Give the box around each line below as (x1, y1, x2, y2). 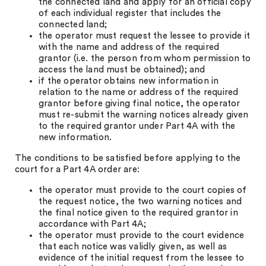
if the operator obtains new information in (39, 77, 219, 85)
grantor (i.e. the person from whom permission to (39, 54, 251, 63)
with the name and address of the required (39, 43, 220, 52)
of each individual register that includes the (39, 9, 221, 18)
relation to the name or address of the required (39, 88, 239, 97)
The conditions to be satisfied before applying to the (15, 154, 241, 163)
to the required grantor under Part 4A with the (39, 122, 236, 131)
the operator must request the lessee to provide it (39, 31, 251, 40)
